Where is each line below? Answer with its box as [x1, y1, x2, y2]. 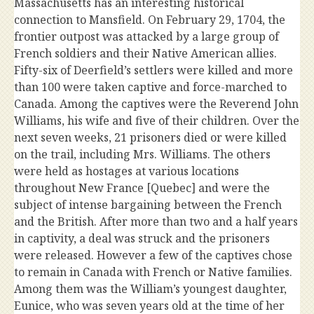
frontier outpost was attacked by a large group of [14, 29, 279, 44]
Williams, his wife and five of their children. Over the [14, 113, 299, 128]
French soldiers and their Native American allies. [14, 46, 277, 61]
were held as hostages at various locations [14, 163, 239, 179]
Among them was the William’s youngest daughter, [14, 281, 287, 296]
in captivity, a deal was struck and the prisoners [14, 231, 270, 246]
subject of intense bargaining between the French [14, 197, 282, 212]
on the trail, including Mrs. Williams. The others [14, 146, 271, 162]
